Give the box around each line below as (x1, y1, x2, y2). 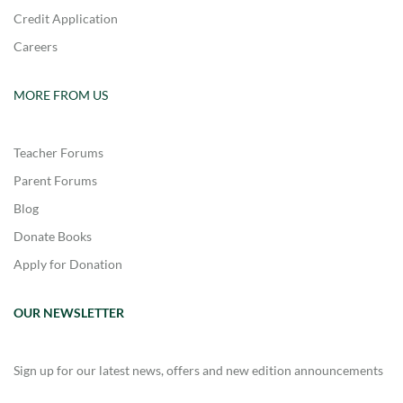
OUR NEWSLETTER (13, 304, 124, 320)
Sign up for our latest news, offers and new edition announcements (13, 362, 383, 378)
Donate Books (13, 228, 92, 244)
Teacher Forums (13, 144, 103, 160)
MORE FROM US (13, 86, 108, 103)
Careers (13, 38, 58, 54)
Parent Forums (13, 172, 97, 188)
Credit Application (13, 10, 118, 26)
